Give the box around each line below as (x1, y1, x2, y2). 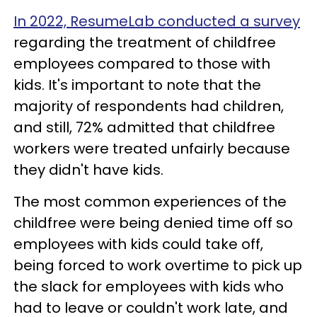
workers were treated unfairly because (13, 139, 290, 158)
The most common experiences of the (13, 192, 287, 212)
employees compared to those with (13, 54, 270, 74)
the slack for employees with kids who (13, 277, 284, 296)
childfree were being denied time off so (13, 213, 293, 233)
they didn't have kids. (13, 160, 163, 180)
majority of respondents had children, (13, 96, 284, 116)
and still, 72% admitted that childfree (13, 117, 275, 137)
